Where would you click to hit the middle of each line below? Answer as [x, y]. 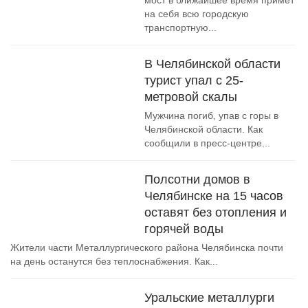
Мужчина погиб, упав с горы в [211, 115]
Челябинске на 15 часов [214, 196]
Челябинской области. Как [203, 129]
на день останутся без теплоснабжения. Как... [114, 261]
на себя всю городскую [197, 14]
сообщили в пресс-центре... [207, 143]
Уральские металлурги [209, 298]
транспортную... [180, 27]
